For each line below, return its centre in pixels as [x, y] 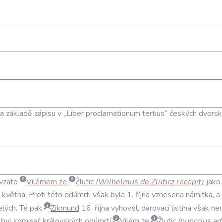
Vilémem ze [48, 182]
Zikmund [65, 208]
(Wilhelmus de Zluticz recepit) [149, 182]
